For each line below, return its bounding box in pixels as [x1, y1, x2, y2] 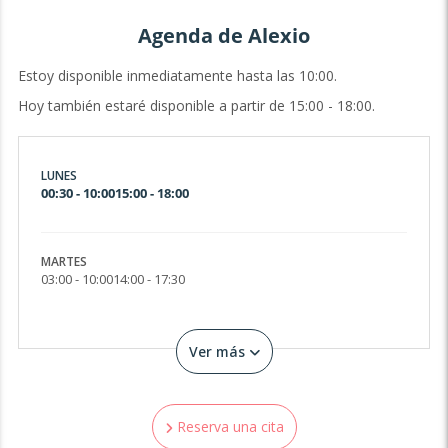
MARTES [41, 252, 88, 270]
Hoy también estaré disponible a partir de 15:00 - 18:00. [17, 95, 375, 115]
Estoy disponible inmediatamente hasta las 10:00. [17, 65, 337, 85]
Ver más [188, 341, 249, 361]
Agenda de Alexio [138, 22, 310, 50]
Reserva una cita [172, 416, 284, 436]
